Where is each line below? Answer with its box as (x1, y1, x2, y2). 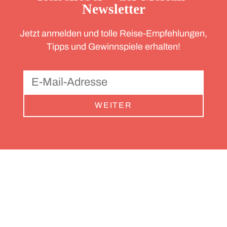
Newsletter (82, 2, 145, 17)
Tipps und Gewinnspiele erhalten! (47, 42, 180, 52)
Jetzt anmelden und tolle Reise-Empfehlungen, (20, 28, 207, 39)
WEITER (95, 101, 132, 110)
